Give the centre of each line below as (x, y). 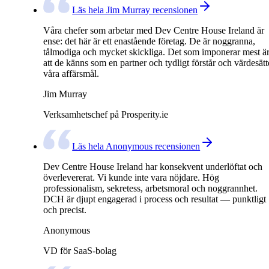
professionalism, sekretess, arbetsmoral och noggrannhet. (150, 189)
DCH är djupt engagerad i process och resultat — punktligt (155, 199)
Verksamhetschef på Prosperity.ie (106, 114)
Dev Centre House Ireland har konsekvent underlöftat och (153, 167)
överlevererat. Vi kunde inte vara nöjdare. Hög (131, 178)
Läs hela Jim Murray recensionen (135, 10)
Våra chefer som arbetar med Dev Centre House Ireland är (154, 30)
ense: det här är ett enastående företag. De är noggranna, (149, 41)
